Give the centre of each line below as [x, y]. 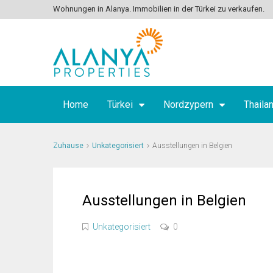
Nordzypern [188, 105]
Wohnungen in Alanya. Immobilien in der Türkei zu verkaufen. [159, 9]
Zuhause [68, 146]
